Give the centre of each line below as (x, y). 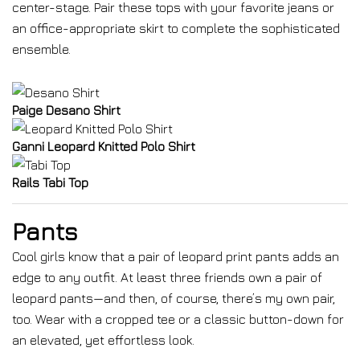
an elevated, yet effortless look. (103, 340)
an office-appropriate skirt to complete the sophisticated (176, 28)
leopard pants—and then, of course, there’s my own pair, (174, 298)
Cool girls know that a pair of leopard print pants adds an (176, 256)
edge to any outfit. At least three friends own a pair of (167, 277)
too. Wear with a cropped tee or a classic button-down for (178, 319)
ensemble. (41, 49)
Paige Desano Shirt (66, 110)
